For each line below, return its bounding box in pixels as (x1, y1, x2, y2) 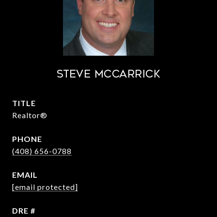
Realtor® (12, 110, 47, 120)
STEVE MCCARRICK (56, 68, 161, 80)
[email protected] (12, 182, 78, 191)
